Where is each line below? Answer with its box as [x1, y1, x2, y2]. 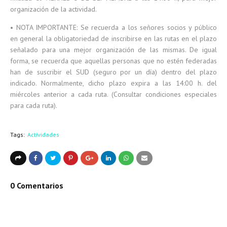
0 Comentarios [10, 180, 63, 191]
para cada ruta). [10, 101, 57, 110]
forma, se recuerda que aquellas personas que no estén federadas [10, 56, 217, 65]
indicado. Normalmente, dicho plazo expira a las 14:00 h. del [10, 79, 217, 88]
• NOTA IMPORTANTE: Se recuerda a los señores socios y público [10, 23, 217, 32]
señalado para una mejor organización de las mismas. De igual [10, 45, 217, 54]
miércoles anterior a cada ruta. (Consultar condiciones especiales [10, 90, 217, 99]
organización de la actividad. [10, 5, 97, 14]
